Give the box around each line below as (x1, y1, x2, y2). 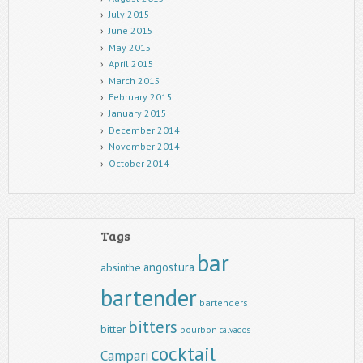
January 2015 (108, 107, 167, 120)
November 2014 (108, 140, 180, 153)
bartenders (199, 296, 248, 309)
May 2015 (108, 41, 152, 53)
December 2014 (108, 123, 180, 136)
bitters (128, 315, 177, 338)
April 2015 (108, 58, 154, 70)
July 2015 (108, 8, 150, 21)
